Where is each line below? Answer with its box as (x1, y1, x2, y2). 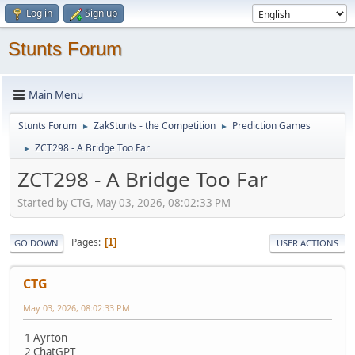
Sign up (85, 6, 117, 20)
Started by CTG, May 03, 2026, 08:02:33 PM (17, 195, 231, 210)
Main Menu (29, 87, 83, 102)
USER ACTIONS (277, 236, 338, 249)
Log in (26, 6, 52, 20)
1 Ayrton (25, 330, 67, 345)
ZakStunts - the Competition (94, 119, 216, 132)
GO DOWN (14, 236, 59, 249)
